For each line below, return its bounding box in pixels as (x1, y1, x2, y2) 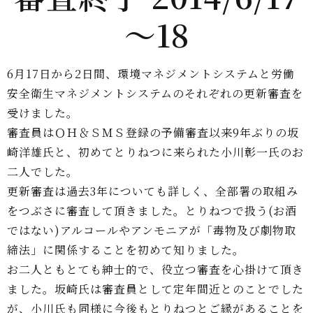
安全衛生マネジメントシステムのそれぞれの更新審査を (7, 85, 303, 101)
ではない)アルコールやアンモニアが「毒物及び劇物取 (7, 221, 296, 238)
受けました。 (7, 104, 78, 121)
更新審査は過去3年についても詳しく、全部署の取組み (7, 182, 298, 199)
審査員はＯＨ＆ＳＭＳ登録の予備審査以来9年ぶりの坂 (7, 124, 299, 140)
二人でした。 (7, 163, 78, 180)
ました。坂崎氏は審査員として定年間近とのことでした (7, 280, 304, 297)
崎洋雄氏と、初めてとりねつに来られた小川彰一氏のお (7, 143, 304, 160)
